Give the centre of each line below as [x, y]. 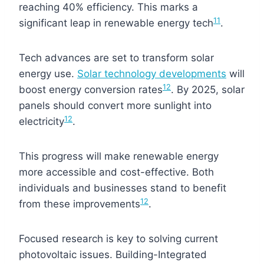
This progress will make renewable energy [119, 156]
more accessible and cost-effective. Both [116, 172]
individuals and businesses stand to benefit [123, 188]
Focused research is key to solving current [118, 238]
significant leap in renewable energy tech [116, 23]
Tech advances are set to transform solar [116, 57]
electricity [42, 121]
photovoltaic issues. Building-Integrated [113, 254]
